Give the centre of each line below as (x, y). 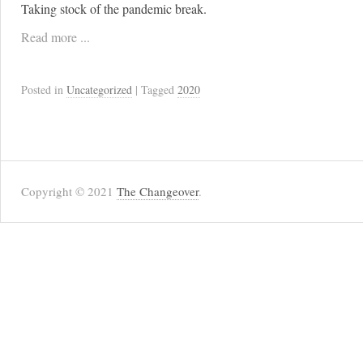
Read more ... (56, 37)
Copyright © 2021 (69, 191)
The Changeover (158, 191)
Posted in (44, 90)
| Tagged (156, 90)
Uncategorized (99, 90)
